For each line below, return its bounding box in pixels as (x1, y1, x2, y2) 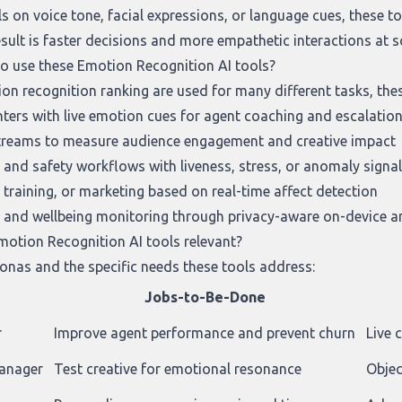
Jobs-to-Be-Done (144, 288, 266, 305)
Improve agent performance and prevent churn (54, 324, 355, 341)
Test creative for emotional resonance (54, 360, 301, 377)
